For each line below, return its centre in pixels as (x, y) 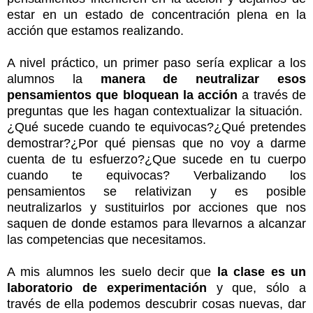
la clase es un (262, 272)
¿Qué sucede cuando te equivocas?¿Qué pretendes (156, 128)
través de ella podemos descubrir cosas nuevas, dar (156, 304)
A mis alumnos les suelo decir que (112, 272)
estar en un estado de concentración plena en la (156, 15)
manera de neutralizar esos (203, 79)
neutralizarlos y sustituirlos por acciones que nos (156, 208)
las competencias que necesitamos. (107, 240)
